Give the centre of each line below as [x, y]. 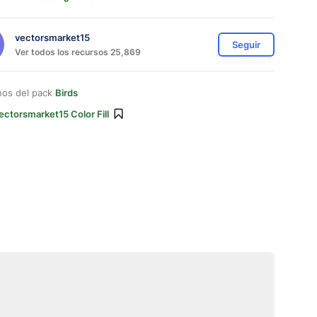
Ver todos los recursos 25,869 [78, 52]
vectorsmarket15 [52, 37]
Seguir [246, 45]
